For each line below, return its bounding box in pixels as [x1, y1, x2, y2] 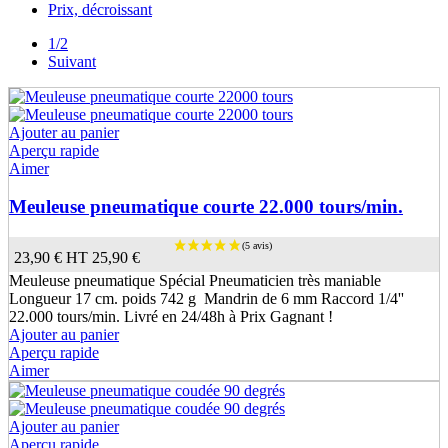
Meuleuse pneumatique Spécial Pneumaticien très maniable [9, 271, 381, 289]
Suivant [48, 52, 96, 70]
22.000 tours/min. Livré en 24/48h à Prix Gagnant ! [9, 307, 333, 325]
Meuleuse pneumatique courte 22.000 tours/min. [9, 196, 403, 218]
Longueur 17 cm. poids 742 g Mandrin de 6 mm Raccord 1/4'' [9, 289, 404, 307]
